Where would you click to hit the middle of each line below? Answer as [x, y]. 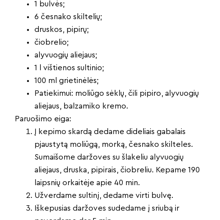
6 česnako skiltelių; [68, 17]
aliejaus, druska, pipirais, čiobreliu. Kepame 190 [117, 170]
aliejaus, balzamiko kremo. [81, 106]
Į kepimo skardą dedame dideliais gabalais [110, 132]
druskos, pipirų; [62, 30]
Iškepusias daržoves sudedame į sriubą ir [107, 208]
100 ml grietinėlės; [67, 81]
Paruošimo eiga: [43, 119]
